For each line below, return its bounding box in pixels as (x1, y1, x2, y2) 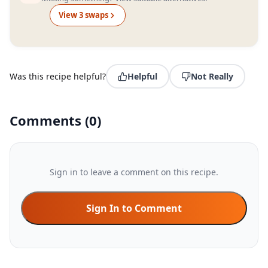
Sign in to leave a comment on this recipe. (50, 166, 218, 178)
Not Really (191, 71, 233, 82)
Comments (10, 111, 85, 129)
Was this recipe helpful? (10, 71, 106, 82)
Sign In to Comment (86, 202, 182, 215)
